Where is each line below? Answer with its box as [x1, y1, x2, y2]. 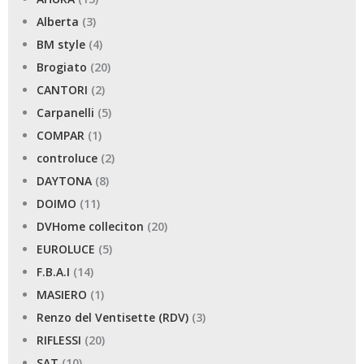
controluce [37, 149, 97, 166]
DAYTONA [37, 172, 92, 188]
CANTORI [37, 81, 88, 97]
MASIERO [37, 286, 87, 302]
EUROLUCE [37, 240, 95, 257]
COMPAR [37, 127, 84, 143]
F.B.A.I [37, 263, 70, 279]
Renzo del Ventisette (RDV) [37, 309, 188, 325]
